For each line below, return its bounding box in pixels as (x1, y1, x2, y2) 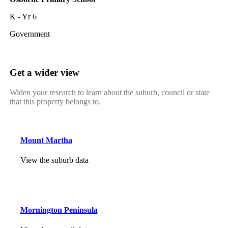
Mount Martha (20, 135, 72, 145)
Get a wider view (9, 67, 79, 78)
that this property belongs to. (9, 97, 101, 106)
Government (9, 30, 50, 39)
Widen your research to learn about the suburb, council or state (9, 88, 210, 97)
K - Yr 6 (9, 12, 37, 21)
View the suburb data (20, 156, 89, 165)
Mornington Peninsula (20, 205, 98, 214)
